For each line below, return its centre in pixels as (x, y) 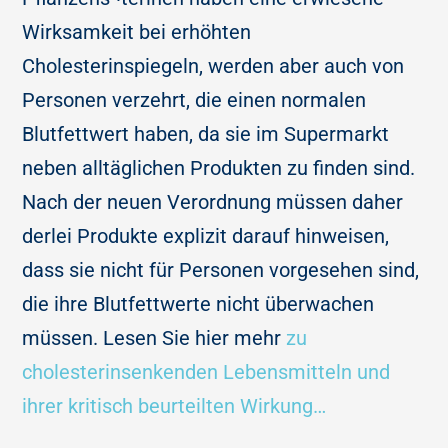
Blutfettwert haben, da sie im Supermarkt (206, 134)
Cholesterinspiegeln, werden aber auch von (213, 66)
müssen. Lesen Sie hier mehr (154, 338)
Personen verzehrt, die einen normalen (194, 100)
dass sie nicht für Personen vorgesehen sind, (221, 270)
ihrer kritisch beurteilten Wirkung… (174, 406)
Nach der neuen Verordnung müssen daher (213, 202)
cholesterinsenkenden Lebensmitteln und (206, 372)
